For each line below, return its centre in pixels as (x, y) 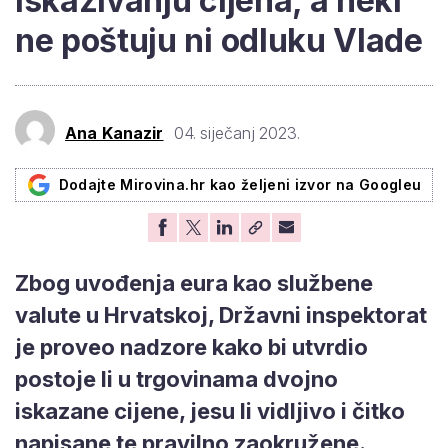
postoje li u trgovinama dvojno (176, 378)
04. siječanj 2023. (236, 133)
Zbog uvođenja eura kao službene (194, 282)
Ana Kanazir (114, 133)
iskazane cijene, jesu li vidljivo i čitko (210, 410)
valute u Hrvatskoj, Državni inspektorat (221, 314)
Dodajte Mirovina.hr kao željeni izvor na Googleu (240, 184)
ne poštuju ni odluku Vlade (219, 40)
